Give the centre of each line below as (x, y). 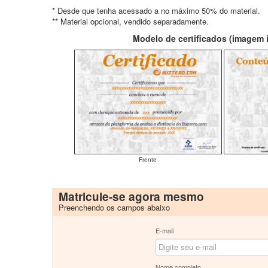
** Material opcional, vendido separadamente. (130, 21)
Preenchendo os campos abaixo (114, 207)
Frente (148, 160)
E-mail (164, 230)
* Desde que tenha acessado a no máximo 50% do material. (156, 10)
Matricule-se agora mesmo (131, 197)
